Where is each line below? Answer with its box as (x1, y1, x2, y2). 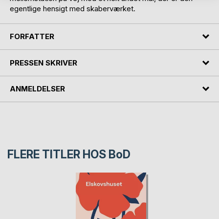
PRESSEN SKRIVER (10, 58, 77, 67)
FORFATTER (10, 32, 54, 42)
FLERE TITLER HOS (7, 148, 109, 162)
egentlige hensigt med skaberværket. (10, 3, 135, 13)
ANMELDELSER (10, 84, 65, 94)
